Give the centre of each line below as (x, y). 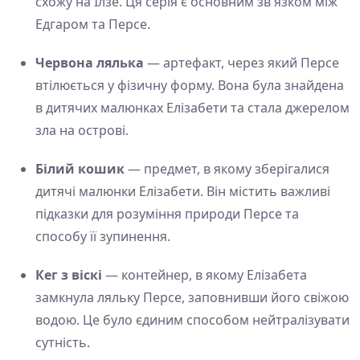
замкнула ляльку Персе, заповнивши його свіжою (192, 298)
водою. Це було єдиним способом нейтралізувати (192, 320)
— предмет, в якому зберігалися (227, 169)
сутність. (63, 343)
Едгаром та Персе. (93, 25)
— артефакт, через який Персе (241, 63)
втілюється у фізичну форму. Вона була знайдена (190, 86)
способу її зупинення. (103, 237)
